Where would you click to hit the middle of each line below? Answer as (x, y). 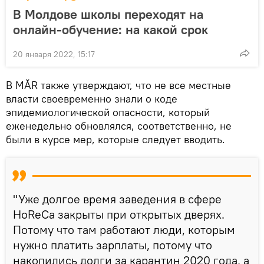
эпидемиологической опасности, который (108, 112)
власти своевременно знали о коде (92, 98)
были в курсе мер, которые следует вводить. (115, 139)
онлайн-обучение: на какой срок (110, 29)
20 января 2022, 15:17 (54, 54)
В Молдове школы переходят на (108, 14)
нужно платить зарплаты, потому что (113, 245)
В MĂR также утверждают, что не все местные (118, 85)
